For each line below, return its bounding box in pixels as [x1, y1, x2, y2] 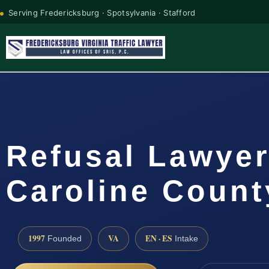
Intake [172, 234, 198, 243]
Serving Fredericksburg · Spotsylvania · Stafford [8, 7, 196, 17]
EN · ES [145, 232, 172, 244]
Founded [45, 234, 82, 243]
